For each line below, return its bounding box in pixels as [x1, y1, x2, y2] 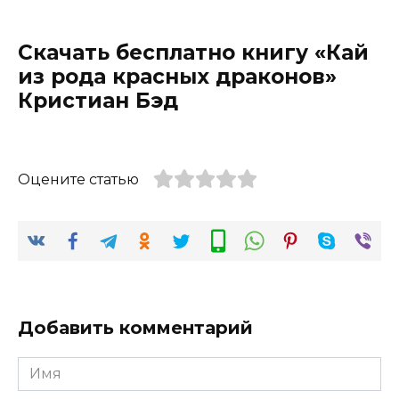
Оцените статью [18, 171, 139, 189]
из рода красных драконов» [18, 64, 337, 90]
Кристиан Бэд [18, 88, 178, 114]
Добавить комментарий [18, 316, 253, 338]
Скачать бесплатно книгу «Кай [18, 40, 369, 66]
